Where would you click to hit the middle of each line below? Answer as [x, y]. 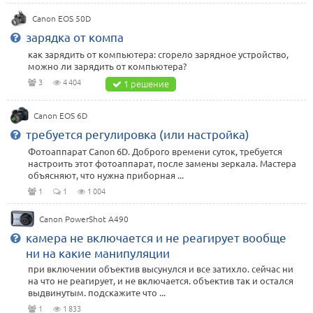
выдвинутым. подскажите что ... [97, 293]
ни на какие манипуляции [98, 253]
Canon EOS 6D [61, 116]
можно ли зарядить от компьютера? [107, 66]
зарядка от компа [75, 37]
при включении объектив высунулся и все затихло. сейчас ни [161, 269]
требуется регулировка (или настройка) [138, 134]
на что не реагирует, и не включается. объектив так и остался [161, 281]
